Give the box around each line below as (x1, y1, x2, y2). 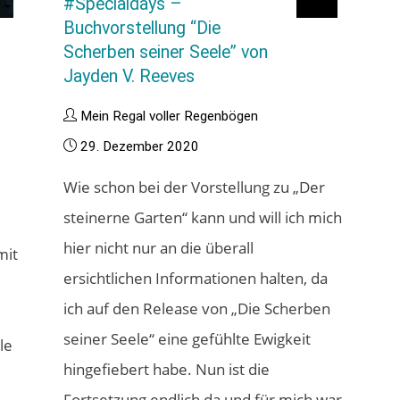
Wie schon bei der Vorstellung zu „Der (63, 176, 326, 197)
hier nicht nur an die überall (63, 237, 254, 258)
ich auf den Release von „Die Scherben (63, 297, 331, 319)
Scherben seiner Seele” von (63, 41, 269, 62)
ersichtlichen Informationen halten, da (63, 267, 329, 288)
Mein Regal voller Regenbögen (80, 107, 259, 124)
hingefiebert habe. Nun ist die (63, 358, 271, 379)
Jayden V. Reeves (63, 65, 196, 87)
